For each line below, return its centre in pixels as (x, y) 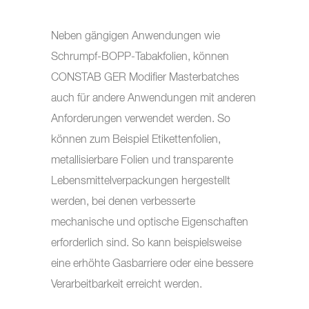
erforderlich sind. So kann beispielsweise (146, 243)
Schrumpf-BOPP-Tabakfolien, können (140, 57)
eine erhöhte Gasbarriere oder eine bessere (152, 264)
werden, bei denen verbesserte (123, 202)
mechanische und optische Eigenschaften (150, 223)
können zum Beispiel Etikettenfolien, (136, 140)
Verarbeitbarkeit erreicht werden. (127, 285)
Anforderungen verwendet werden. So (141, 119)
